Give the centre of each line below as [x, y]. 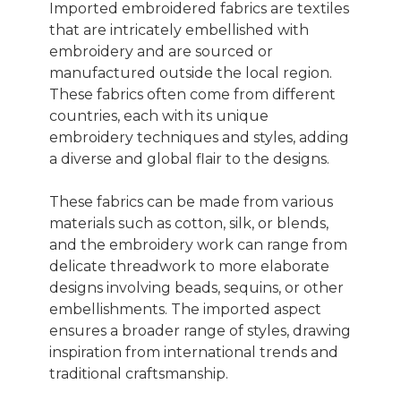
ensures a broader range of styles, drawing [200, 331]
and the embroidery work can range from [198, 245]
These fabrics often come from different [192, 95]
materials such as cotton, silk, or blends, [189, 224]
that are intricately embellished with [179, 30]
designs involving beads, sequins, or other [196, 288]
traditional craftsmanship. [139, 374]
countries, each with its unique [159, 116]
